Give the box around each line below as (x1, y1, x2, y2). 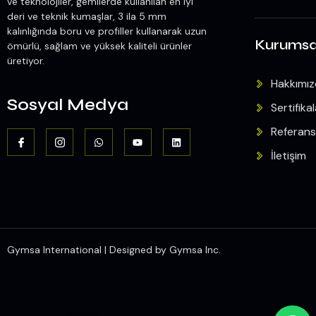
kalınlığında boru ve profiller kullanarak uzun (7, 24, 207, 37)
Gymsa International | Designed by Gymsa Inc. (7, 243, 221, 256)
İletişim (270, 148, 306, 163)
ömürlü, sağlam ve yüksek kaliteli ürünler (7, 39, 192, 52)
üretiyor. (7, 54, 47, 67)
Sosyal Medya (7, 95, 128, 116)
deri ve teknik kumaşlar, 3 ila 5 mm (7, 9, 166, 23)
